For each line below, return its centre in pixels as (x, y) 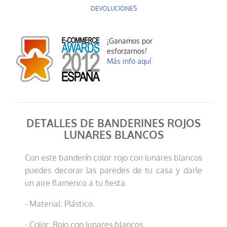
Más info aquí (129, 61)
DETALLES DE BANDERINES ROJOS (113, 124)
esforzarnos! (127, 51)
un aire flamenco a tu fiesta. (76, 183)
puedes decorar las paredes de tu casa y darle (113, 171)
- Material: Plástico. (60, 204)
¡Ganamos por (130, 41)
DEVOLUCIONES (113, 9)
